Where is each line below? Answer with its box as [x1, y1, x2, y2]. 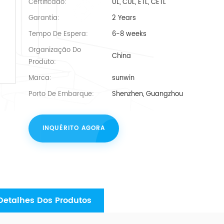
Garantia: [28, 12, 59, 23]
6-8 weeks [111, 28, 146, 39]
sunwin [111, 72, 134, 83]
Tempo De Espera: [28, 28, 88, 39]
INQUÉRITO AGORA [42, 123, 105, 133]
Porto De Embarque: [28, 88, 94, 99]
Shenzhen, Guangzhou [111, 88, 183, 99]
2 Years [111, 12, 136, 23]
